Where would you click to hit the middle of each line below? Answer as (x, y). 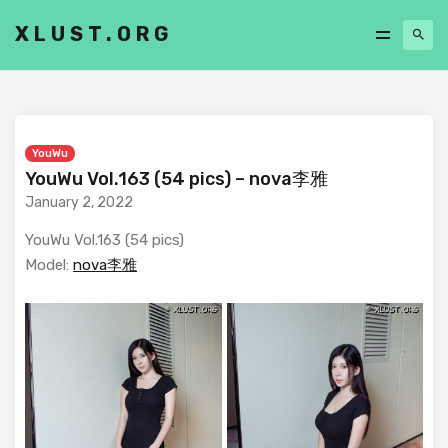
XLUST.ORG (94, 33)
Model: (49, 265)
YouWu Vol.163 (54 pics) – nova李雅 (176, 179)
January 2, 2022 (79, 202)
